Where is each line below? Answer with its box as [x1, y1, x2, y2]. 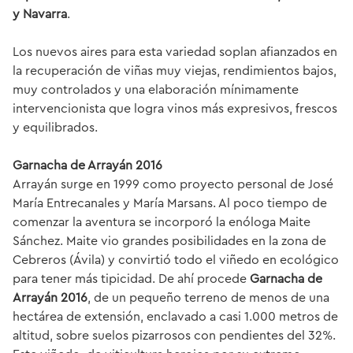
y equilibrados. [13, 121, 98, 134]
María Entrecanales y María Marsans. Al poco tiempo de [13, 196, 327, 210]
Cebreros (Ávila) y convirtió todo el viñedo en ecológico [13, 253, 339, 266]
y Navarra [13, 7, 67, 20]
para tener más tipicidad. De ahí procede [13, 272, 250, 285]
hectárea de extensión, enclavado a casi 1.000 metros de [13, 310, 338, 323]
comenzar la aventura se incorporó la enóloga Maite [13, 215, 310, 229]
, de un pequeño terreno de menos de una [87, 291, 329, 304]
